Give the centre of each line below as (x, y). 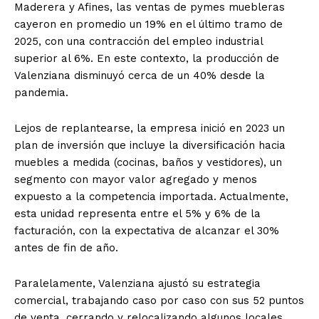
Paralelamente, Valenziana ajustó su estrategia (137, 284)
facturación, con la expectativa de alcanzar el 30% (147, 231)
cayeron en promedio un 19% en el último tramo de (148, 25)
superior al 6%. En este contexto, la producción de (147, 59)
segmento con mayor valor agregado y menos (136, 180)
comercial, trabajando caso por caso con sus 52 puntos (159, 301)
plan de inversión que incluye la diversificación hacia (150, 146)
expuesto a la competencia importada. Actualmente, (151, 197)
